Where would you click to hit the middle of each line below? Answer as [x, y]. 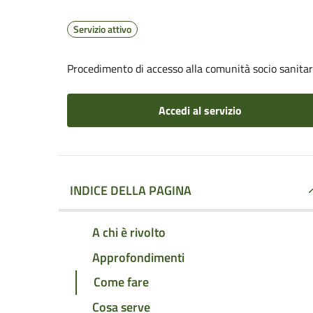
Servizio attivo [102, 29]
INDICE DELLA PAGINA [131, 190]
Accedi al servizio [200, 110]
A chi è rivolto [129, 232]
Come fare [121, 282]
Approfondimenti [138, 257]
